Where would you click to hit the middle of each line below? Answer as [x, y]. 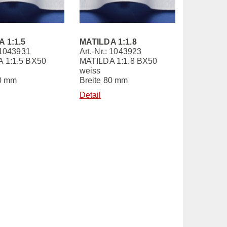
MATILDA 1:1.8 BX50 [118, 61]
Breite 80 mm [104, 80]
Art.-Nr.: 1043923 [110, 51]
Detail [90, 95]
